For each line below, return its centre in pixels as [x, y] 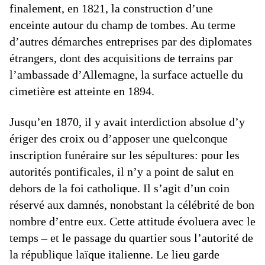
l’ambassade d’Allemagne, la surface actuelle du [126, 75]
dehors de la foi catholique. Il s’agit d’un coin [119, 188]
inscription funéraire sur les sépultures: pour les [125, 155]
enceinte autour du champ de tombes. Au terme [122, 25]
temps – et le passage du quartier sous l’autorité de [131, 238]
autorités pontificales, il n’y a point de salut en [122, 172]
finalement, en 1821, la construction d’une [111, 9]
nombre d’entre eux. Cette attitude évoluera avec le [132, 222]
